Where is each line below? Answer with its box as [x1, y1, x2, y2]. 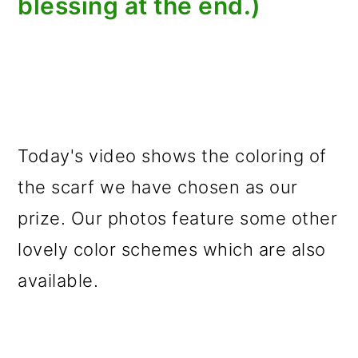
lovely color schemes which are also [18, 239, 326, 260]
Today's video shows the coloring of [18, 145, 327, 166]
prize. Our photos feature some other [18, 208, 338, 229]
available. [18, 270, 99, 291]
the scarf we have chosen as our [18, 177, 298, 197]
